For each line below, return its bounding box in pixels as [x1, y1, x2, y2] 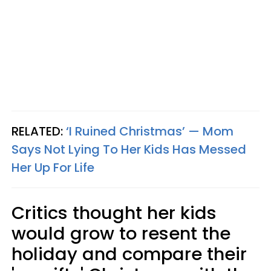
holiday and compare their [11, 242, 247, 266]
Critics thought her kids [11, 201, 217, 225]
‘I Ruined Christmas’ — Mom [66, 123, 233, 140]
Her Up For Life [11, 159, 94, 176]
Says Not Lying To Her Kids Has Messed [11, 141, 246, 158]
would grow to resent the [11, 221, 230, 246]
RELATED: [11, 123, 66, 140]
